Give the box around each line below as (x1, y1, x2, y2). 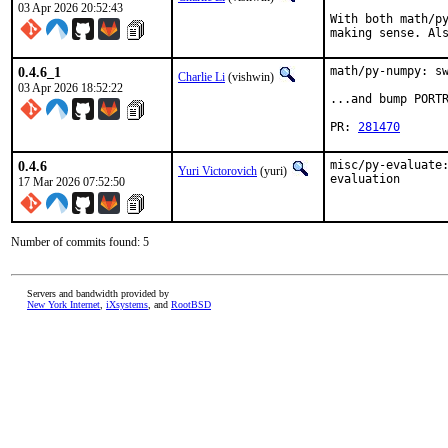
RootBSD (171, 299, 211, 310)
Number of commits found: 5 (11, 235, 149, 249)
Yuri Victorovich (178, 164, 257, 178)
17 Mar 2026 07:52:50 (18, 175, 125, 189)
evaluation (330, 172, 400, 186)
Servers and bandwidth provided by (27, 288, 169, 299)
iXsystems (106, 299, 148, 310)
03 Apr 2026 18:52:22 (18, 81, 123, 95)
